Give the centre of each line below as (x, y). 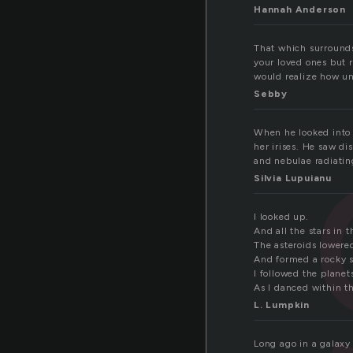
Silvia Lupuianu (293, 178)
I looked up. (281, 217)
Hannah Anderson (300, 10)
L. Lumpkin (282, 305)
